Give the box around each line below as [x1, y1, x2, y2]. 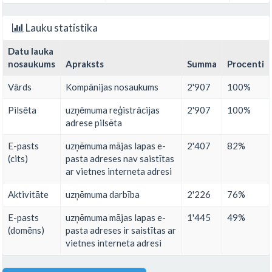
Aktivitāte [8, 189, 49, 200]
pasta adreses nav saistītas [66, 153, 174, 165]
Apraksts [66, 58, 104, 70]
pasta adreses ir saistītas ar [66, 225, 176, 236]
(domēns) [8, 225, 44, 236]
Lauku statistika [24, 21, 98, 35]
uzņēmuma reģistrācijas [66, 104, 160, 116]
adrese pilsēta [66, 117, 122, 129]
